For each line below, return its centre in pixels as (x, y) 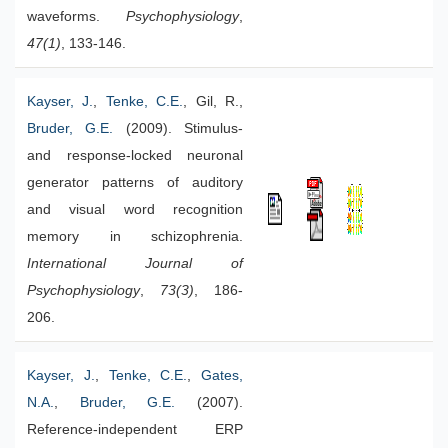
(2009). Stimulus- (178, 128)
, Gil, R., (213, 101)
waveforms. (76, 16)
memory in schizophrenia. (135, 236)
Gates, (222, 375)
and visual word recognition (135, 209)
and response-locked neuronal (135, 155)
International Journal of (135, 263)
